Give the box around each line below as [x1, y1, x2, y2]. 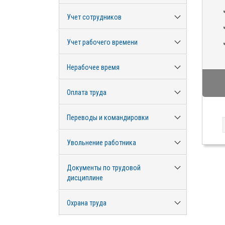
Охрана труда [67, 199, 106, 207]
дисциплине [67, 174, 103, 182]
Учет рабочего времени [67, 38, 138, 46]
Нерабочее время [67, 63, 120, 71]
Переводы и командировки [67, 114, 149, 122]
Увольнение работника [67, 139, 136, 147]
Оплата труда [67, 88, 106, 96]
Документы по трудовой [67, 164, 141, 172]
